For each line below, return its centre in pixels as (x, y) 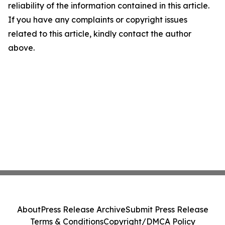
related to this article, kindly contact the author (100, 34)
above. (21, 48)
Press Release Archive (83, 209)
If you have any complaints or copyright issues (98, 20)
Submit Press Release (167, 209)
